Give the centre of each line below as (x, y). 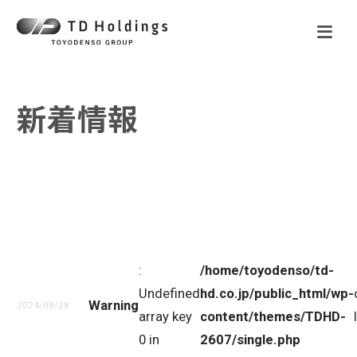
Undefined (169, 294)
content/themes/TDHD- (273, 317)
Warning (113, 305)
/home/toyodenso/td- (267, 271)
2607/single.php (250, 340)
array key (165, 317)
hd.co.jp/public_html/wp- (277, 294)
